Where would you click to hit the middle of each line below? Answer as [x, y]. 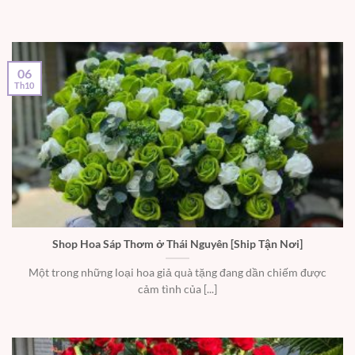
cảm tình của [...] [177, 289]
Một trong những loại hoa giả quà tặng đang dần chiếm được [177, 272]
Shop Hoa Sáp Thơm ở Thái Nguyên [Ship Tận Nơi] [177, 244]
